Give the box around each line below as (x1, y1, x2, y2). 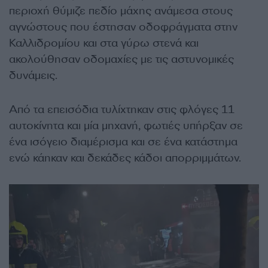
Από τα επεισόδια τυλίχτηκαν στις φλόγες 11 (9, 102, 234, 117)
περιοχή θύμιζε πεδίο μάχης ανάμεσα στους (9, 3, 233, 18)
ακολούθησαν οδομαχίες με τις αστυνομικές (9, 51, 234, 66)
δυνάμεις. (9, 68, 57, 83)
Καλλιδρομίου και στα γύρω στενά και (9, 35, 199, 50)
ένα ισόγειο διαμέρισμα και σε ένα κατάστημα (9, 134, 237, 149)
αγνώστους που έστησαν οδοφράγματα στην (9, 19, 237, 34)
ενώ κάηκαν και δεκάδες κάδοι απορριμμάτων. (9, 150, 241, 165)
